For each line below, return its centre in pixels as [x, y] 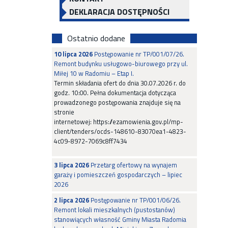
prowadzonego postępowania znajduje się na [117, 102]
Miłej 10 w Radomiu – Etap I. [94, 73]
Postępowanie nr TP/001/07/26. [138, 54]
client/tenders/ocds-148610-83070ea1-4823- [120, 131]
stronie [65, 112]
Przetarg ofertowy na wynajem [133, 165]
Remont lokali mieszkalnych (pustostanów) [115, 210]
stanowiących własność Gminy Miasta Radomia [120, 219]
